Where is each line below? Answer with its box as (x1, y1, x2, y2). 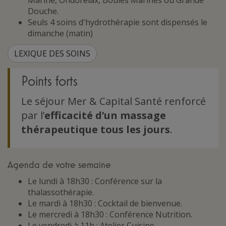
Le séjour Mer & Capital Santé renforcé (21, 94, 206, 108)
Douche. (28, 6, 59, 17)
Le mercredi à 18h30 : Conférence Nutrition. (28, 209, 192, 220)
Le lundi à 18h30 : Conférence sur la (28, 176, 162, 187)
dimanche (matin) (28, 28, 93, 39)
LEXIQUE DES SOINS (14, 48, 90, 60)
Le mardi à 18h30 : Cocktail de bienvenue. (28, 198, 182, 209)
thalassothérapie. (28, 187, 94, 198)
